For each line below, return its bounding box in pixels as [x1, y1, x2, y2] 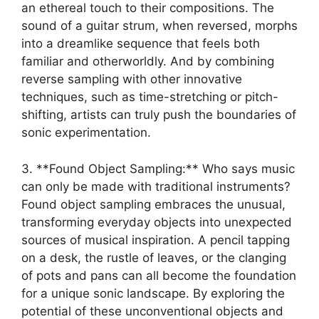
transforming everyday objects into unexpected [21, 214, 292, 229]
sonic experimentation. [21, 125, 151, 140]
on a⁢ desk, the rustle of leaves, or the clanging [21, 250, 286, 265]
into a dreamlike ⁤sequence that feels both [21, 36, 260, 51]
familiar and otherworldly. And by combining [21, 54, 274, 69]
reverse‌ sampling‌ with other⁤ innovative [21, 72, 242, 87]
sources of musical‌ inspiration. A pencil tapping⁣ [21, 232, 290, 247]
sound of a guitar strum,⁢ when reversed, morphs [21, 19, 298, 33]
